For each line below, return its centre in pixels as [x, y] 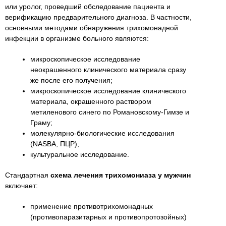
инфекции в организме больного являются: [77, 38]
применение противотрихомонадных [92, 206]
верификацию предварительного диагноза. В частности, [98, 17]
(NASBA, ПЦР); [55, 144]
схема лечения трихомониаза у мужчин [121, 175]
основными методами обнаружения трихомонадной [92, 27]
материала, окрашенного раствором [91, 101]
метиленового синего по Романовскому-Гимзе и [110, 112]
